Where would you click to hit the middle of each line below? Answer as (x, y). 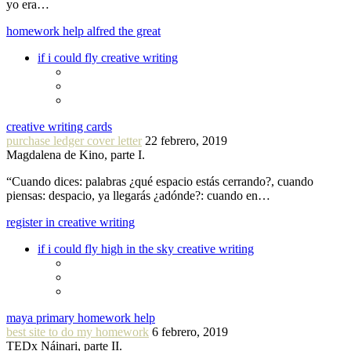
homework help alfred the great (83, 31)
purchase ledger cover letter (74, 140)
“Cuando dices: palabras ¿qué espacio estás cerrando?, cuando (160, 181)
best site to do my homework (78, 331)
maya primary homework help (81, 317)
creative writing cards (59, 126)
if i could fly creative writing (108, 57)
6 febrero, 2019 (190, 331)
